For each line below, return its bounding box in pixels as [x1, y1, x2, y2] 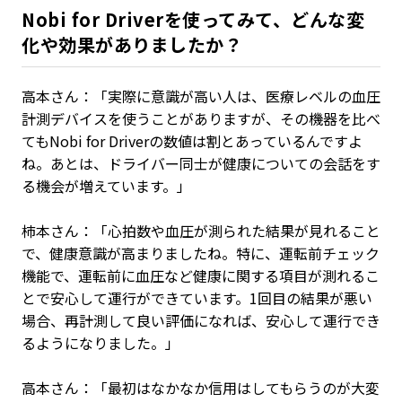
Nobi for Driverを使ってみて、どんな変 [22, 6, 364, 32]
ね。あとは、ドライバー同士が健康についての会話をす [22, 153, 380, 174]
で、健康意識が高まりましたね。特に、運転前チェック [22, 242, 380, 264]
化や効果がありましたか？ [22, 31, 242, 57]
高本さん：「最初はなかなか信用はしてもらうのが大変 [22, 377, 380, 398]
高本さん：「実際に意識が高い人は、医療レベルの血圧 [22, 85, 380, 107]
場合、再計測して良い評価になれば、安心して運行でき [22, 310, 380, 331]
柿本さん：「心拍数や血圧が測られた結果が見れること [22, 220, 380, 241]
